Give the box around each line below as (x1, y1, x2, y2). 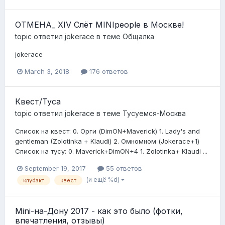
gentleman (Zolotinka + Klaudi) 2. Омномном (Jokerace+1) (15, 137, 199, 146)
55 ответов (104, 164, 142, 173)
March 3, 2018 (25, 67, 69, 76)
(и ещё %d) (86, 176, 121, 184)
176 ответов (87, 67, 128, 76)
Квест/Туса (15, 96, 61, 107)
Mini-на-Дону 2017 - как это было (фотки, (15, 205, 183, 216)
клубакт (23, 177, 44, 184)
